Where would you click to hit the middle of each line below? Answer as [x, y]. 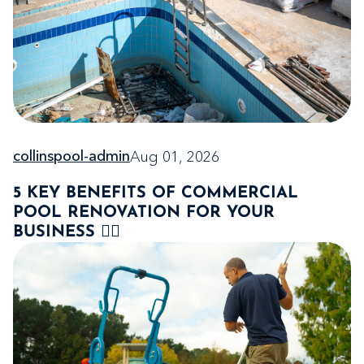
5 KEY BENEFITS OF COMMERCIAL [156, 194]
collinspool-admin [71, 157]
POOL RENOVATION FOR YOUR [144, 213]
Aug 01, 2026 [175, 158]
